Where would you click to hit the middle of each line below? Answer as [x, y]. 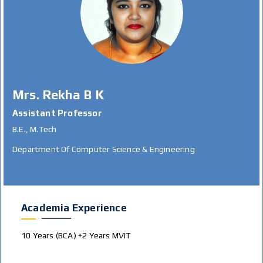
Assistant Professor [57, 113]
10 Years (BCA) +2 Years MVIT [76, 235]
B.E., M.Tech [35, 129]
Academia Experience [74, 208]
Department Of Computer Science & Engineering [104, 149]
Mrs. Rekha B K [58, 95]
